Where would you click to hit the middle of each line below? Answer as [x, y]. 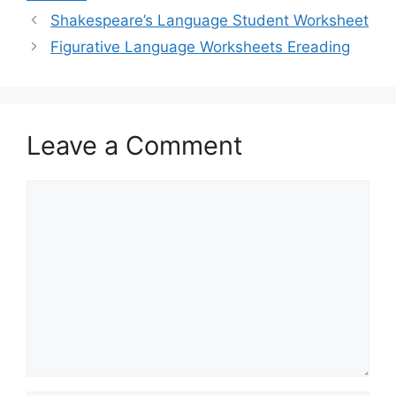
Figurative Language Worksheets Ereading [201, 46]
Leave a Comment [135, 145]
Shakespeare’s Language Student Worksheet [210, 20]
